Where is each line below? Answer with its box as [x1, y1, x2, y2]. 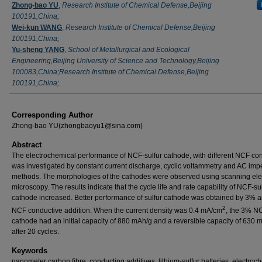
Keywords [12, 246, 47, 255]
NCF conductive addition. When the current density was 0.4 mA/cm [12, 206, 222, 215]
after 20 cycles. [12, 227, 59, 236]
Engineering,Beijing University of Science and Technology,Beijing [12, 56, 219, 65]
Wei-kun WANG [12, 23, 62, 32]
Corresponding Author [12, 110, 93, 119]
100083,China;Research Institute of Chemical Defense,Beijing [12, 67, 209, 76]
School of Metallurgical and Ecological [68, 45, 189, 54]
